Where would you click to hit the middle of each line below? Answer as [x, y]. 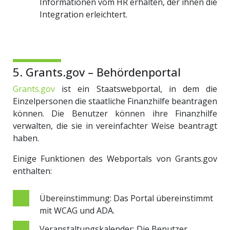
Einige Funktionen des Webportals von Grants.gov [115, 158]
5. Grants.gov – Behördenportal [97, 72]
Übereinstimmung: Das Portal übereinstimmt [126, 198]
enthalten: [32, 171]
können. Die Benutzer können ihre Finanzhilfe [115, 113]
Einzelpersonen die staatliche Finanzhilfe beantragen [115, 101]
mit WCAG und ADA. [77, 210]
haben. [26, 138]
